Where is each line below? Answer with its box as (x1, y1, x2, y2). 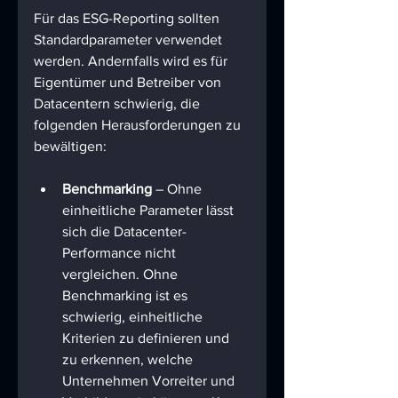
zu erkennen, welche (62, 352, 196, 368)
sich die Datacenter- (62, 224, 187, 240)
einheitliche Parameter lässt (62, 203, 237, 219)
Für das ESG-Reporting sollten (34, 11, 223, 27)
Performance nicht (62, 245, 179, 261)
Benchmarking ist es (62, 288, 191, 304)
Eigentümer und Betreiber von (34, 75, 225, 91)
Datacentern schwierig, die (34, 96, 203, 112)
